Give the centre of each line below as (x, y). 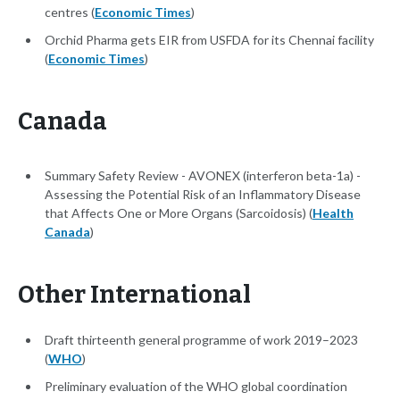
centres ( (70, 12)
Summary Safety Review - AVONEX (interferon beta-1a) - (203, 176)
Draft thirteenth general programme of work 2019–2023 (201, 340)
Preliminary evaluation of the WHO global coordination (196, 387)
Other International (134, 295)
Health (333, 213)
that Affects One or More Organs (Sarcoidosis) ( (179, 213)
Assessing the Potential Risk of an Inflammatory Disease (203, 195)
